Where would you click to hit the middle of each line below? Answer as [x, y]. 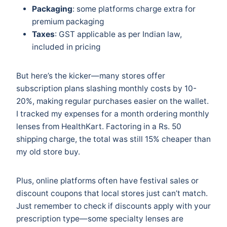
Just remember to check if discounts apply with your [113, 206]
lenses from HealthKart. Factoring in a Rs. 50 [99, 127]
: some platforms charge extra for [134, 9]
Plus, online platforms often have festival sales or [107, 181]
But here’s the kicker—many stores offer [91, 76]
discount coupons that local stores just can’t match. [112, 194]
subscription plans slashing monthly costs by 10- [106, 89]
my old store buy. [48, 152]
